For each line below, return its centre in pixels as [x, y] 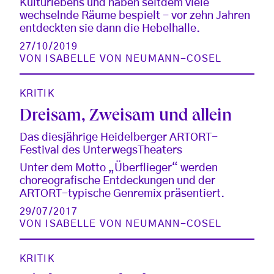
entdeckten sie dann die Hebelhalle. [110, 28]
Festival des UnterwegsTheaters [101, 150]
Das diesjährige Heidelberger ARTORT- [119, 137]
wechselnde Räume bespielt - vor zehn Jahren [135, 16]
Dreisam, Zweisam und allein [126, 117]
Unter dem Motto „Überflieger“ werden [119, 168]
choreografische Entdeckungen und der [117, 181]
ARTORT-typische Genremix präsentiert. [122, 194]
